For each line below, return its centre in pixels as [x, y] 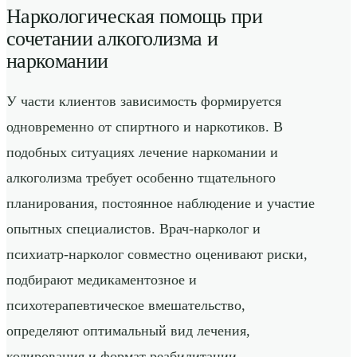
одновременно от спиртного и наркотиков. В [145, 127]
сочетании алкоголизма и [112, 38]
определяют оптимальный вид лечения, [128, 331]
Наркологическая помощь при [135, 16]
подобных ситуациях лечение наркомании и [142, 153]
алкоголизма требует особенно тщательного [141, 178]
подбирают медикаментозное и [102, 280]
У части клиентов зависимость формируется [144, 102]
